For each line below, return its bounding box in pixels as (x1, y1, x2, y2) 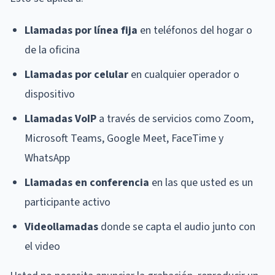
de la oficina (25, 42, 80, 58)
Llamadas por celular (25, 66, 128, 82)
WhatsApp (25, 150, 70, 166)
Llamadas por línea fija (25, 22, 137, 38)
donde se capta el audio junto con (98, 219, 255, 234)
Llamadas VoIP (25, 110, 96, 126)
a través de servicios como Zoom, (96, 110, 254, 126)
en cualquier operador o (128, 66, 239, 82)
